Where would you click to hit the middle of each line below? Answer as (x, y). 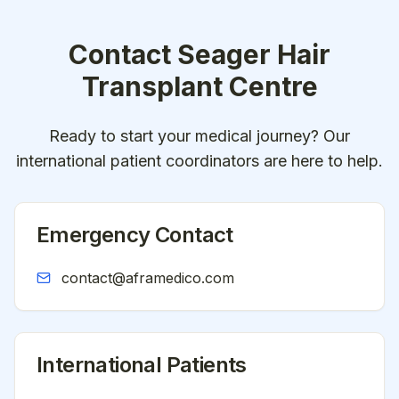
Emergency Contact (135, 235)
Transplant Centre (199, 86)
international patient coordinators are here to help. (199, 161)
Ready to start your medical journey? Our (199, 136)
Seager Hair (254, 54)
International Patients (142, 365)
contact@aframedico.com (148, 278)
